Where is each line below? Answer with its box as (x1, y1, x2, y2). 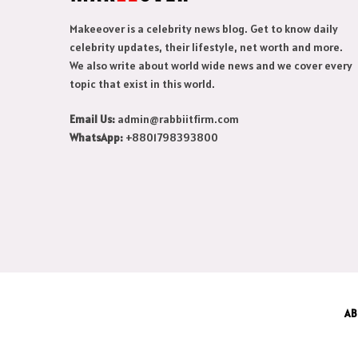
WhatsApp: (70, 130, 123, 145)
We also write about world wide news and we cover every (70, 58, 352, 74)
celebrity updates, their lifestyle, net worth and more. (70, 40, 343, 55)
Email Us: (70, 112, 115, 127)
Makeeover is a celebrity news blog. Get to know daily (70, 22, 338, 37)
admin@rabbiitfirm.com (115, 112, 239, 127)
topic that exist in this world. (70, 77, 215, 92)
